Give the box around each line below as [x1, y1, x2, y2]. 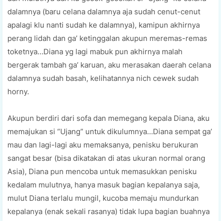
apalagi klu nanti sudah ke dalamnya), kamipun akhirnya [7, 20, 200, 30]
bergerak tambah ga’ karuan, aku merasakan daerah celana [7, 60, 211, 70]
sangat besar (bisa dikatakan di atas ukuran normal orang [7, 153, 205, 163]
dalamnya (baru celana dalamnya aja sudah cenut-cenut [7, 6, 200, 16]
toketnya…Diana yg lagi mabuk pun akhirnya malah [7, 46, 183, 56]
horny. [7, 86, 29, 96]
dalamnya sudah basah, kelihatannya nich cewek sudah [7, 73, 199, 83]
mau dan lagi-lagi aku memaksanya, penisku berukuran [7, 140, 198, 149]
